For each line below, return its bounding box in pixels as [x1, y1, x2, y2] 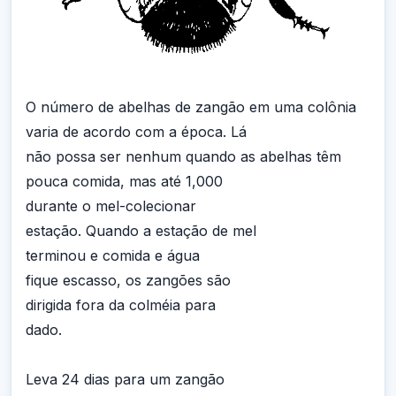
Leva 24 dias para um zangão [26, 370, 225, 389]
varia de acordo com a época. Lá [26, 123, 247, 141]
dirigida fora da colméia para [26, 296, 216, 315]
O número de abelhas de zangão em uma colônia [26, 98, 356, 117]
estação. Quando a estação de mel [26, 222, 256, 240]
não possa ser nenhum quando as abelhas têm [26, 148, 341, 166]
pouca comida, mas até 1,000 [26, 172, 223, 191]
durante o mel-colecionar [26, 197, 196, 216]
